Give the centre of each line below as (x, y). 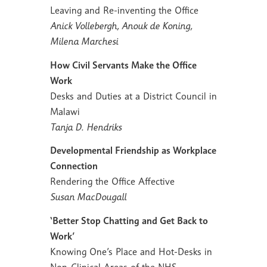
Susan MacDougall (88, 197)
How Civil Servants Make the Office (123, 65)
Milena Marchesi (84, 42)
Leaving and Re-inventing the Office (124, 11)
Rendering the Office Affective (112, 182)
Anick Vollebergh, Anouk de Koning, (121, 26)
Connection (74, 166)
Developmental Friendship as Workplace (133, 151)
